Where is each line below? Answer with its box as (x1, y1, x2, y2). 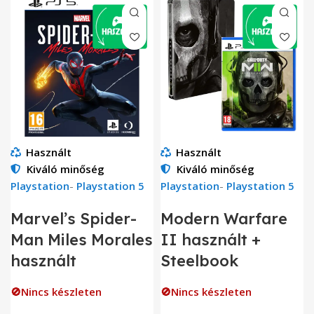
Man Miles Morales (11, 229, 153, 250)
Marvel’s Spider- (11, 208, 137, 228)
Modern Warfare (161, 208, 287, 228)
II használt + (161, 229, 261, 250)
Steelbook (161, 250, 238, 271)
